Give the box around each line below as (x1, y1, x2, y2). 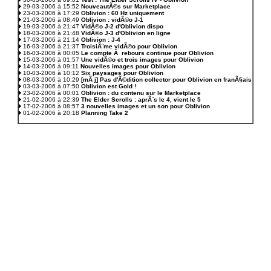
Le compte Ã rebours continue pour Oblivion (81, 50, 214, 56)
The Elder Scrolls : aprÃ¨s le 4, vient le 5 (81, 96, 201, 103)
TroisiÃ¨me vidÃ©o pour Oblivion (81, 43, 177, 50)
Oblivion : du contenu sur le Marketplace (81, 90, 201, 96)
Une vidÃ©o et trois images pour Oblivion (81, 56, 203, 63)
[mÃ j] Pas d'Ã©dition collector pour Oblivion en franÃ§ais (81, 76, 252, 83)
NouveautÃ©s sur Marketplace (81, 3, 171, 10)
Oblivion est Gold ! (81, 83, 136, 90)
